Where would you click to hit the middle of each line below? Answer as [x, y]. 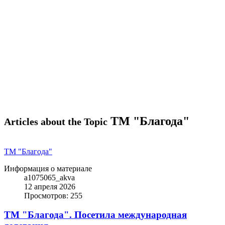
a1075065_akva [49, 177]
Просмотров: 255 [53, 195]
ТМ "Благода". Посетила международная [95, 215]
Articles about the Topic [56, 121]
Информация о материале [48, 168]
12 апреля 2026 [50, 186]
